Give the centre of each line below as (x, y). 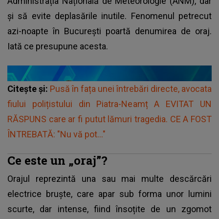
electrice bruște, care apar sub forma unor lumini (109, 194)
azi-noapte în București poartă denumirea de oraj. (109, 31)
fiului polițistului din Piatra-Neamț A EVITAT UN (109, 104)
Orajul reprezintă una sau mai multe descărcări (109, 178)
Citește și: (29, 88)
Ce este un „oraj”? (57, 160)
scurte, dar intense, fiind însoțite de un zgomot (109, 209)
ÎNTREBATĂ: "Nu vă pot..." (56, 134)
